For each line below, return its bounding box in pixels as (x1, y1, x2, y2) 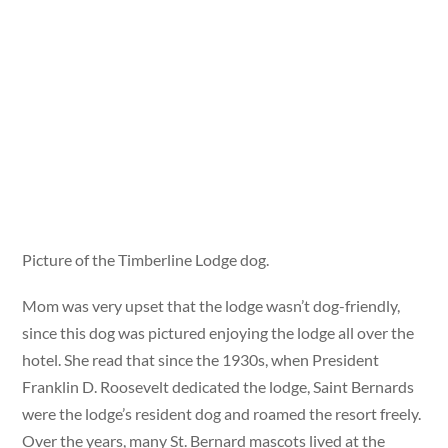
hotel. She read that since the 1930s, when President (22, 350, 380, 370)
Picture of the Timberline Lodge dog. (22, 250, 270, 270)
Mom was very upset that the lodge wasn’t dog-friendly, (22, 296, 401, 316)
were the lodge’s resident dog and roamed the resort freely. (22, 404, 422, 424)
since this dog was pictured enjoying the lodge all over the (22, 323, 415, 343)
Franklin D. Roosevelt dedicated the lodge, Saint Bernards (22, 377, 415, 397)
